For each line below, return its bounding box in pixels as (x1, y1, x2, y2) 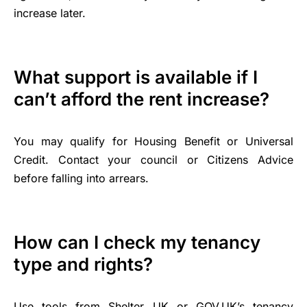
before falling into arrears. (14, 171, 149, 186)
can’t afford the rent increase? (14, 88, 269, 110)
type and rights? (14, 254, 153, 275)
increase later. (14, 6, 86, 21)
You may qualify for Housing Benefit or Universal (14, 134, 293, 149)
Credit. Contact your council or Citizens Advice (14, 153, 293, 167)
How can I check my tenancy (14, 232, 260, 254)
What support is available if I (14, 66, 258, 88)
